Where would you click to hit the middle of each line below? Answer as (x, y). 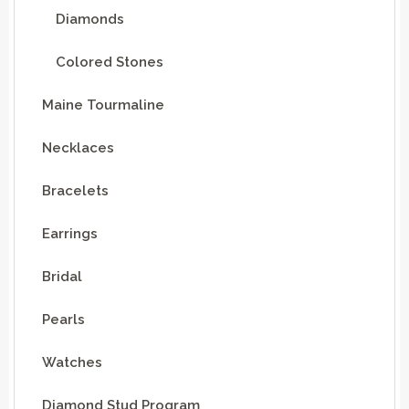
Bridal (62, 276)
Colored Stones (110, 62)
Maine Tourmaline (103, 105)
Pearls (63, 319)
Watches (72, 362)
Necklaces (78, 147)
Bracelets (75, 190)
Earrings (70, 233)
